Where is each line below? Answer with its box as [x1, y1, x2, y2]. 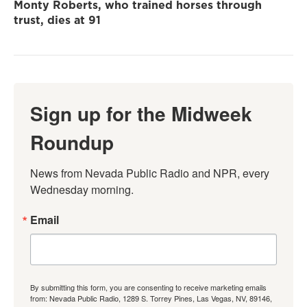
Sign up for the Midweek [30, 99, 252, 128]
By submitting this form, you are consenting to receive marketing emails [30, 282, 267, 293]
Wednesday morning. [30, 182, 134, 198]
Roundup [30, 128, 114, 157]
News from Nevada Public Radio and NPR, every [30, 165, 269, 182]
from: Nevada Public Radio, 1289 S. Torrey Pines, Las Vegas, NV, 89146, [30, 293, 272, 304]
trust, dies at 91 [14, 12, 101, 28]
